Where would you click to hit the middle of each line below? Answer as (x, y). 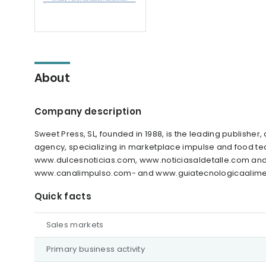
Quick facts (63, 196)
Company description (88, 111)
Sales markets (75, 225)
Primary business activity (95, 249)
